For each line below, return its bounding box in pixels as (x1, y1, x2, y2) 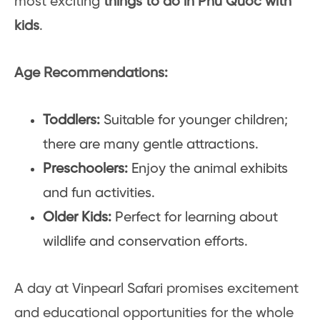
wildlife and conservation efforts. (43, 234, 248, 249)
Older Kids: (43, 209, 115, 225)
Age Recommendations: (14, 65, 168, 81)
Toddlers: (43, 112, 100, 128)
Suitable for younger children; (100, 112, 288, 128)
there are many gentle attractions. (43, 136, 259, 152)
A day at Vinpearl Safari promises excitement (14, 281, 299, 296)
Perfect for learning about (115, 209, 278, 225)
